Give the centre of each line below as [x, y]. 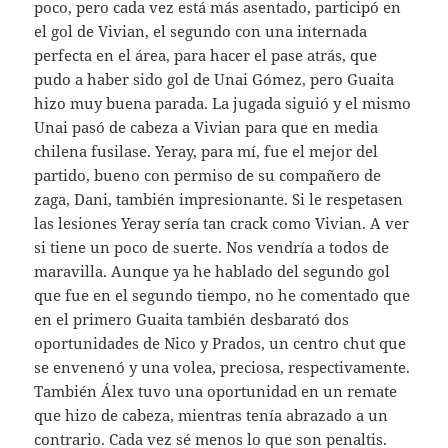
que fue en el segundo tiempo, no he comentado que [222, 294]
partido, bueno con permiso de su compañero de [208, 174]
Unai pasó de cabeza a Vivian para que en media [206, 126]
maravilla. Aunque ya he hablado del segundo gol [212, 270]
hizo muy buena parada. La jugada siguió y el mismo [223, 102]
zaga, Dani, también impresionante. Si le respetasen [219, 198]
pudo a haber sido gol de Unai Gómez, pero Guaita [214, 78]
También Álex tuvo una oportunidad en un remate [216, 390]
